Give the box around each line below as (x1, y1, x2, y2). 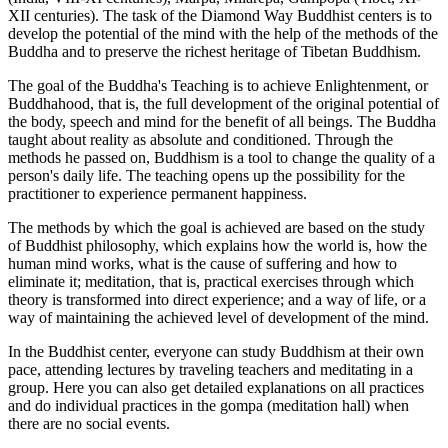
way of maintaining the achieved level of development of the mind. (8, 308, 429, 326)
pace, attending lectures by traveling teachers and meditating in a (8, 360, 413, 378)
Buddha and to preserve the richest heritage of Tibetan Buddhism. (8, 42, 421, 60)
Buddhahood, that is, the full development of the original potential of (8, 94, 439, 112)
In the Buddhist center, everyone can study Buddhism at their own (8, 342, 424, 360)
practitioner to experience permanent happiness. (8, 184, 307, 202)
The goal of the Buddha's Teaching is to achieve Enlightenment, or (8, 76, 428, 94)
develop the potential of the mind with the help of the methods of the (8, 24, 438, 42)
